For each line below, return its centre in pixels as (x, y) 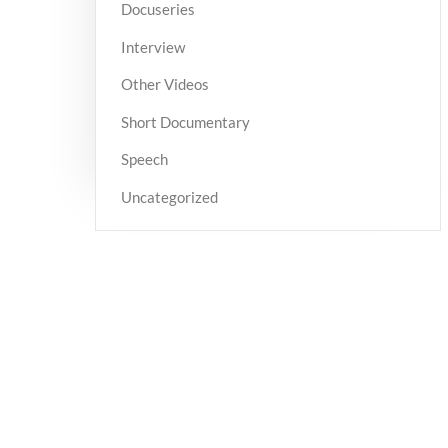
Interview (152, 46)
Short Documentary (185, 121)
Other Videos (164, 84)
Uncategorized (169, 196)
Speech (144, 159)
